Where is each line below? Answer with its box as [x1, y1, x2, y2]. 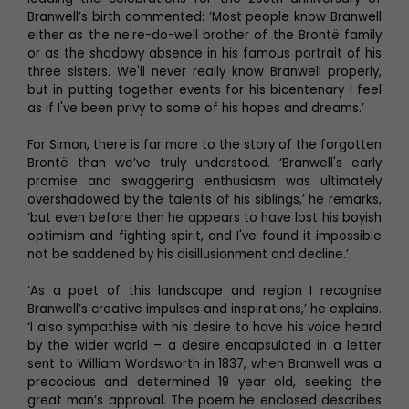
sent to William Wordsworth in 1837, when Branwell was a [27, 354, 382, 372]
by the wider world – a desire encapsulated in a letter [27, 336, 382, 354]
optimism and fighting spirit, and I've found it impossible [27, 226, 382, 245]
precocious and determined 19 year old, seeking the [27, 372, 382, 391]
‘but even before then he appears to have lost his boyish [27, 208, 382, 226]
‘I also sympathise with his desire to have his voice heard [27, 318, 382, 336]
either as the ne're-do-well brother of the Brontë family [27, 26, 382, 44]
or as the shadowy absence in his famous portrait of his [27, 44, 382, 62]
